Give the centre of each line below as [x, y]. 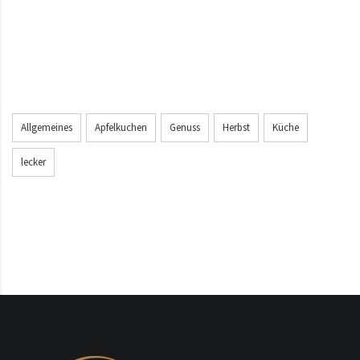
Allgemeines [47, 127]
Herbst [236, 127]
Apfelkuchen [121, 127]
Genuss [185, 127]
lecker [33, 162]
